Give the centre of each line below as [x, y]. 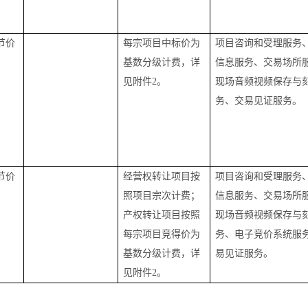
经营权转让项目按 [162, 176]
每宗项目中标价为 [162, 43]
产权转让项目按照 [162, 215]
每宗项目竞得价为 [162, 234]
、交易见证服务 [259, 101]
